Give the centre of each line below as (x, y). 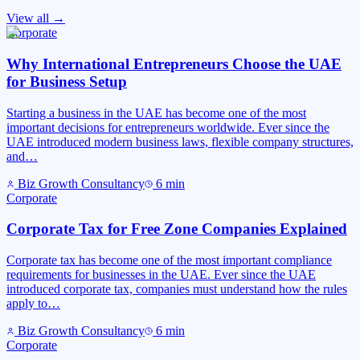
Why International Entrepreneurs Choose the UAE (174, 64)
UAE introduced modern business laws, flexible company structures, (180, 141)
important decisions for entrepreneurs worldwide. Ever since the (168, 127)
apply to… (33, 304)
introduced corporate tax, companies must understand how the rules (177, 289)
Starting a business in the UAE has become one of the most (156, 112)
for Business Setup (67, 82)
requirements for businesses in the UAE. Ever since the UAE (161, 275)
